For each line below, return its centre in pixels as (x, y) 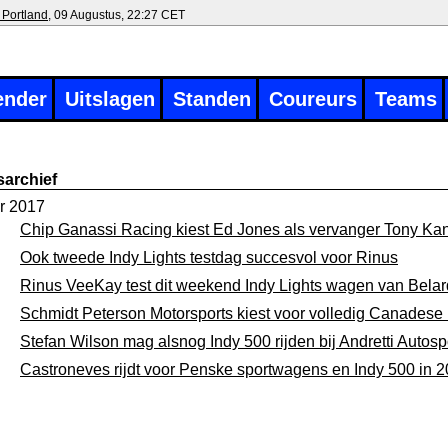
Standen (212, 99)
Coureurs (313, 99)
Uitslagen (110, 99)
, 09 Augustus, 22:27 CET (116, 15)
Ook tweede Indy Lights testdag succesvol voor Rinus (209, 257)
